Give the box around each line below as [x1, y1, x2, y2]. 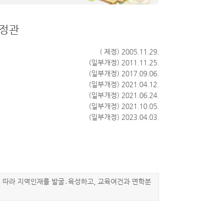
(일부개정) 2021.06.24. [89, 91, 159, 99]
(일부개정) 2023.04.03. [89, 113, 159, 121]
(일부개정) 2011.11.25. [89, 58, 159, 66]
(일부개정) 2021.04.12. [89, 80, 159, 88]
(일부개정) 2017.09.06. [89, 69, 159, 77]
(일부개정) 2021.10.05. [89, 102, 159, 110]
